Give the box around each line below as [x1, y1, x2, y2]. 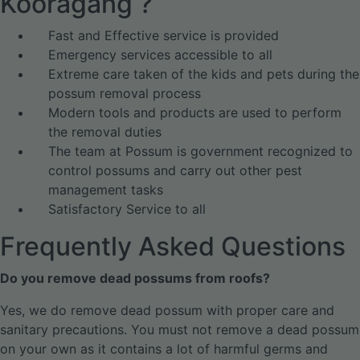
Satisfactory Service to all [48, 201, 206, 217]
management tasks [48, 182, 163, 198]
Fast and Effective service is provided [48, 27, 279, 43]
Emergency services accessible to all [48, 47, 272, 63]
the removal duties [48, 124, 162, 140]
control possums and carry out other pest [48, 162, 302, 178]
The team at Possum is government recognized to [48, 143, 353, 159]
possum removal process [48, 85, 201, 101]
